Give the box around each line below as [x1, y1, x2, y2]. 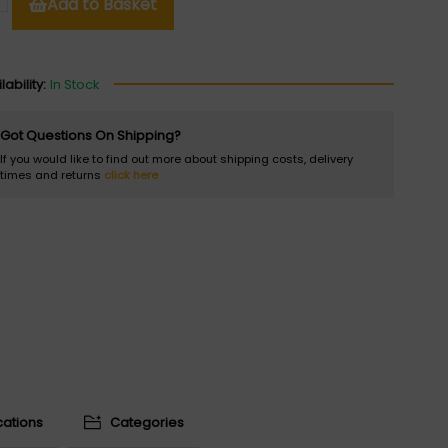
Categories [110, 413, 185, 431]
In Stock [50, 75, 100, 93]
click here [104, 167, 159, 184]
